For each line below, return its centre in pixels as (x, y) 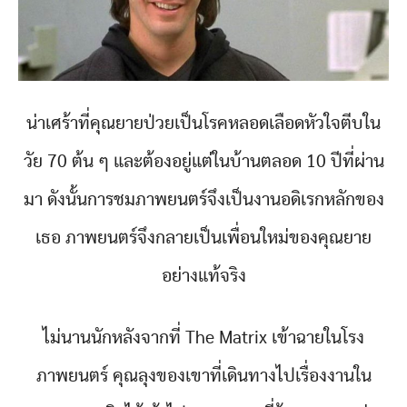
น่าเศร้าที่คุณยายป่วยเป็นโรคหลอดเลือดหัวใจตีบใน (203, 124)
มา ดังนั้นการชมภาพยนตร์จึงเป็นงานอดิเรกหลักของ (203, 200)
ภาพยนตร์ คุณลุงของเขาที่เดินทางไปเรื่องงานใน (203, 376)
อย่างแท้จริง (203, 276)
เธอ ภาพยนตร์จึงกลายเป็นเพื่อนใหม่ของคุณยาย (203, 238)
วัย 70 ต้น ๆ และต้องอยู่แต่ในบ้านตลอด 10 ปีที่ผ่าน (203, 162)
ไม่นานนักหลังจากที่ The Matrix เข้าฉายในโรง (203, 338)
